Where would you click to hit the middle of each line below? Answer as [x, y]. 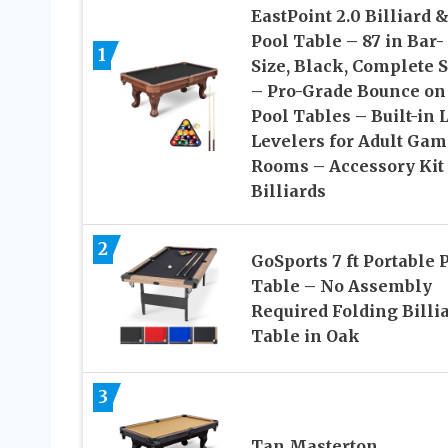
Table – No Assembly [341, 285]
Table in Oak [305, 335]
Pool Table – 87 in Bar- [347, 41]
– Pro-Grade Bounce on [348, 91]
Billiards [288, 191]
